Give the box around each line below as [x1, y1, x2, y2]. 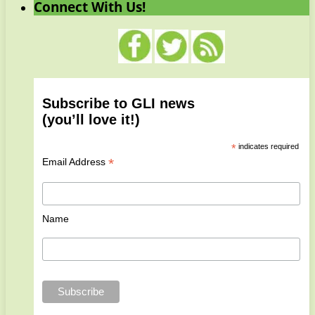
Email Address [41, 155, 108, 167]
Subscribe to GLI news [41, 95, 195, 111]
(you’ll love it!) [41, 111, 140, 127]
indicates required [236, 141, 299, 150]
